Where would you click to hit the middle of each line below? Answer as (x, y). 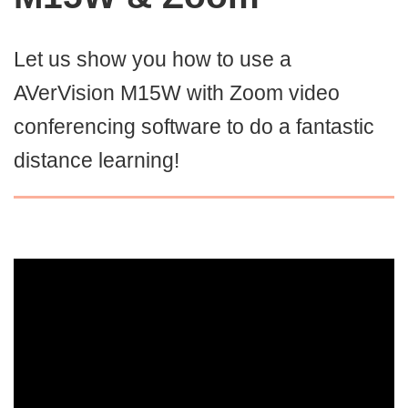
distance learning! (97, 160)
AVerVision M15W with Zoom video (177, 93)
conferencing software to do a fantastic (194, 127)
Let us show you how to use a (153, 59)
